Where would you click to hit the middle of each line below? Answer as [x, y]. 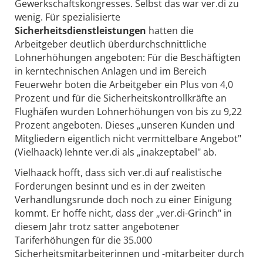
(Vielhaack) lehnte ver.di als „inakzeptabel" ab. [116, 152]
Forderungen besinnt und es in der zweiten [110, 186]
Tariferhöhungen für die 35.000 [83, 240]
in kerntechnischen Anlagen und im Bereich [111, 71]
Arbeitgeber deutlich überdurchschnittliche [111, 44]
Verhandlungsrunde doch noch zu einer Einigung [123, 200]
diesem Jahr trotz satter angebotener [97, 227]
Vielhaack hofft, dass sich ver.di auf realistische [118, 173]
